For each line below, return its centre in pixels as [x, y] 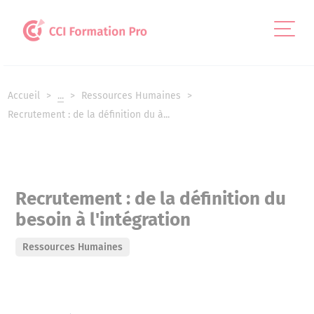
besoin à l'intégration [103, 219]
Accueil [26, 96]
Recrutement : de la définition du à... [89, 115]
